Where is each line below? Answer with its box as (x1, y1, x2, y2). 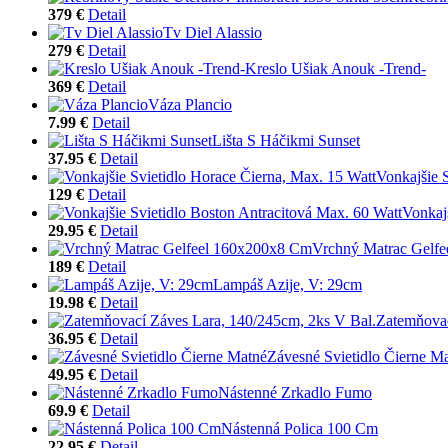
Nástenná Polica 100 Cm (221, 419, 378, 437)
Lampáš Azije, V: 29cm (213, 275, 362, 293)
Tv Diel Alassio (163, 23, 262, 41)
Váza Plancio (148, 95, 232, 113)
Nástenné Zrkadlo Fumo (218, 383, 372, 401)
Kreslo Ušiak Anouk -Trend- (245, 59, 426, 77)
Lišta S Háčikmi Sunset (212, 131, 360, 149)
